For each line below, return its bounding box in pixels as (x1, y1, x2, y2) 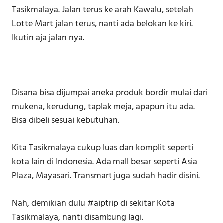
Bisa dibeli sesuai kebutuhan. (12, 113, 119, 128)
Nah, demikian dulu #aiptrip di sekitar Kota (12, 196, 175, 211)
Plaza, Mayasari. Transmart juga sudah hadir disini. (12, 169, 200, 184)
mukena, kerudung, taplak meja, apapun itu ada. (12, 100, 195, 114)
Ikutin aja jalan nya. (12, 31, 84, 46)
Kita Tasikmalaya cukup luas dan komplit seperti (12, 141, 193, 156)
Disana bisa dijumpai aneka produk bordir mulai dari (12, 86, 208, 101)
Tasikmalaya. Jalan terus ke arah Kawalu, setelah (12, 3, 193, 18)
